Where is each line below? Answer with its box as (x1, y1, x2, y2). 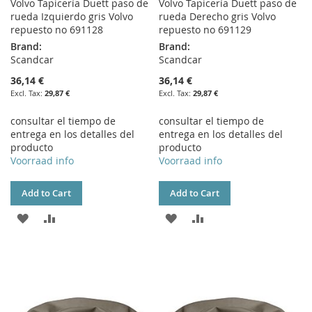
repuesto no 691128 (10, 23, 103, 37)
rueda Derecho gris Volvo (159, 10, 276, 24)
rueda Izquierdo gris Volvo (10, 10, 133, 24)
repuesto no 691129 (159, 23, 252, 37)
